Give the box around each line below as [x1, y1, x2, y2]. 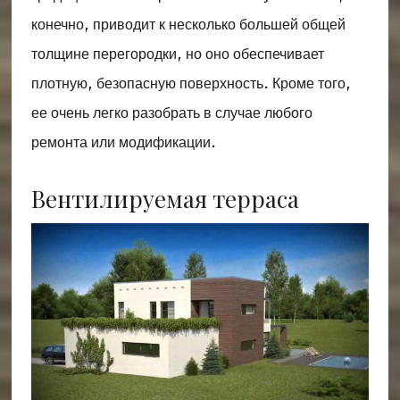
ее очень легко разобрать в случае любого [30, 103, 312, 124]
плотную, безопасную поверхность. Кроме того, [30, 73, 351, 95]
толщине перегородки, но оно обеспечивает [30, 44, 324, 65]
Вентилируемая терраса [30, 183, 299, 215]
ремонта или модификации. [30, 132, 216, 154]
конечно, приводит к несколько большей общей [30, 14, 346, 36]
